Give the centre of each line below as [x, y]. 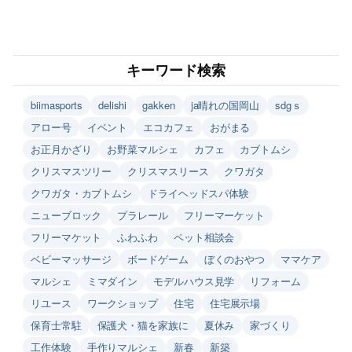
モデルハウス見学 [194, 281]
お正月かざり [61, 149]
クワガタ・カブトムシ [81, 193]
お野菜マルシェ [143, 149]
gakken [159, 105]
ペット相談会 [204, 237]
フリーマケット [66, 237]
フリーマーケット [224, 215]
